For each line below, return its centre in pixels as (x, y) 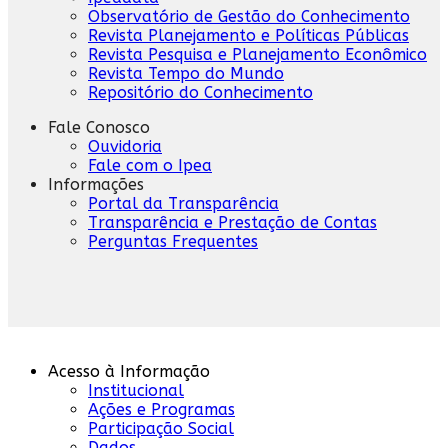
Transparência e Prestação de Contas (232, 222)
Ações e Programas (161, 409)
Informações (96, 184)
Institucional (136, 390)
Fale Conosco (99, 127)
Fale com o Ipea (150, 165)
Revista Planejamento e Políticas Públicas (248, 35)
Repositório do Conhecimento (200, 92)
